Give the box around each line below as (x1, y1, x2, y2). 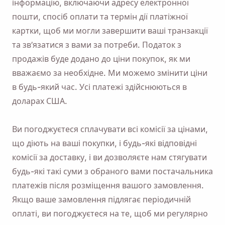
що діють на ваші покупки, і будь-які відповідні (12, 138, 197, 148)
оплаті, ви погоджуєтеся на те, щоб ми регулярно (12, 208, 208, 218)
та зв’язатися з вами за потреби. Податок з (12, 40, 181, 50)
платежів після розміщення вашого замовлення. (12, 180, 204, 190)
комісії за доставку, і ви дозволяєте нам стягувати (12, 152, 207, 162)
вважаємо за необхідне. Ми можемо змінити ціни (12, 68, 207, 78)
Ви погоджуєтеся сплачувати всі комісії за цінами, (12, 124, 208, 134)
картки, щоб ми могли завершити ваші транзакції (12, 26, 208, 36)
